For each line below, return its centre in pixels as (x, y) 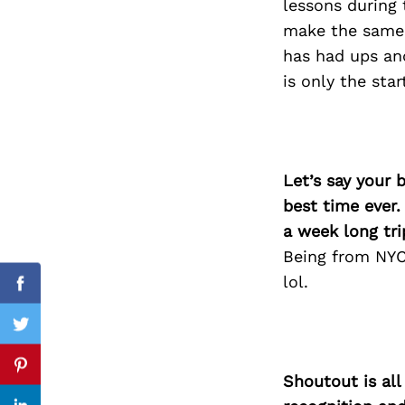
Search (157, 85)
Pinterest (55, 375)
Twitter (47, 334)
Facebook (57, 294)
